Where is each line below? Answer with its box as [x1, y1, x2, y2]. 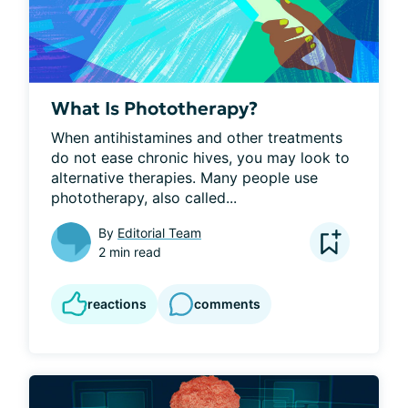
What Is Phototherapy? [51, 96, 258, 120]
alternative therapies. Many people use [51, 168, 318, 187]
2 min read [98, 243, 161, 260]
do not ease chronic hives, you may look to [51, 148, 350, 167]
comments [194, 296, 260, 312]
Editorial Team [117, 224, 201, 240]
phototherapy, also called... [51, 188, 237, 207]
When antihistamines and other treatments [51, 127, 342, 147]
